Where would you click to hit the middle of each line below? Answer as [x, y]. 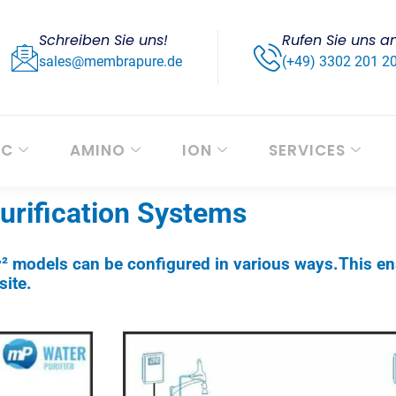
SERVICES [307, 151]
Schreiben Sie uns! [104, 40]
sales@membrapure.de [111, 61]
